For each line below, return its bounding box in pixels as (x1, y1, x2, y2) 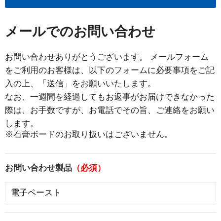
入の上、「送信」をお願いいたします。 (5, 79, 156, 88)
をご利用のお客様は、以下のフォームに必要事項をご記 (5, 66, 215, 75)
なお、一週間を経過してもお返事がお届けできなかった (5, 92, 215, 102)
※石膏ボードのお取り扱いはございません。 (5, 130, 173, 139)
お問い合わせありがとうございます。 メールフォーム (5, 52, 209, 62)
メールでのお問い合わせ (5, 24, 155, 39)
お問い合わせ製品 (5, 163, 72, 173)
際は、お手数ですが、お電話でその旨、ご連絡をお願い (5, 106, 215, 115)
